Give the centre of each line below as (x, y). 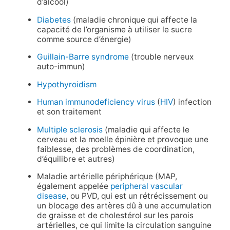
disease (51, 196)
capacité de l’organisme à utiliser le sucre (114, 29)
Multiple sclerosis (70, 129)
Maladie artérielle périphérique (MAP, (107, 177)
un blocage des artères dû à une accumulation (124, 206)
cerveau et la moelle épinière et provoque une (122, 139)
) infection (192, 102)
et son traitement (69, 112)
